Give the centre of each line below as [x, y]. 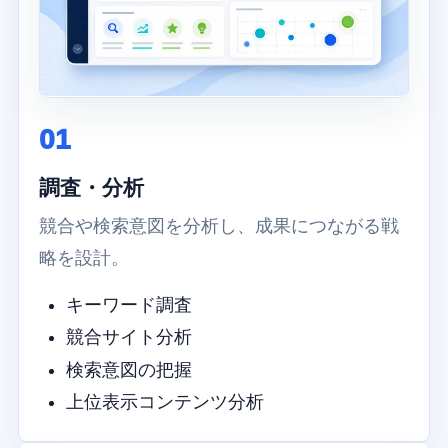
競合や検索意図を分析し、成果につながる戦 [218, 226]
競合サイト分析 [128, 337]
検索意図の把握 [128, 369]
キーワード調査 [128, 305]
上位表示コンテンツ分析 [164, 401]
